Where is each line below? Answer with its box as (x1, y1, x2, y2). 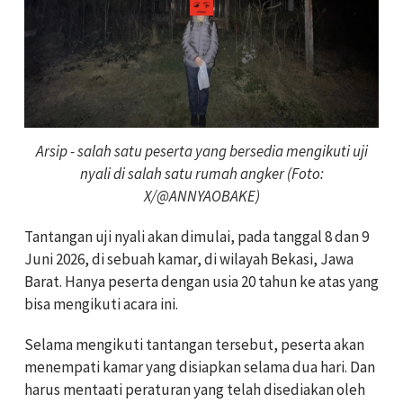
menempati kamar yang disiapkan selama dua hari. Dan (24, 356, 375, 377)
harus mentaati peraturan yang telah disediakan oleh (24, 379, 365, 399)
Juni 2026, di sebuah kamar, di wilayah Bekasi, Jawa (24, 248, 354, 269)
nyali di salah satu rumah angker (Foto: (79, 163, 324, 184)
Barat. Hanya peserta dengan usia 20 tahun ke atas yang (24, 271, 379, 291)
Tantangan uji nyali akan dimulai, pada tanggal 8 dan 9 (24, 226, 369, 246)
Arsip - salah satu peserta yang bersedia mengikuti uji (35, 140, 368, 161)
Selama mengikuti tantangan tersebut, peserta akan (24, 334, 364, 354)
